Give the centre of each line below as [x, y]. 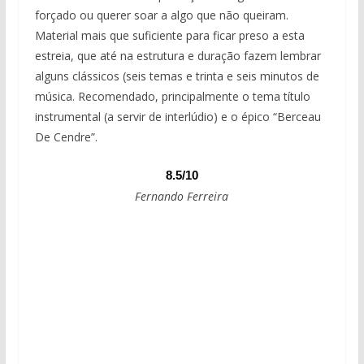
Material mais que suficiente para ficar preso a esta [169, 36]
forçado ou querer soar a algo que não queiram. [161, 15]
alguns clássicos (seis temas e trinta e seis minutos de [177, 76]
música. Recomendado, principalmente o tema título [172, 97]
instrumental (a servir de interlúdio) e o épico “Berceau [178, 117]
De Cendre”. [66, 137]
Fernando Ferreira [182, 197]
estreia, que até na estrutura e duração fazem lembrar [178, 56]
